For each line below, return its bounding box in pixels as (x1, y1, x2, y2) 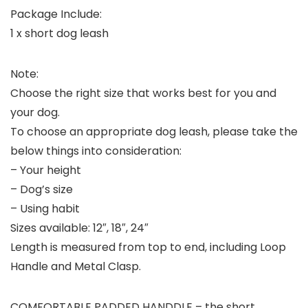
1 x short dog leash (10, 25, 109, 42)
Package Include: (10, 6, 102, 23)
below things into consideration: (10, 143, 181, 159)
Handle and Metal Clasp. (10, 258, 141, 275)
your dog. (10, 104, 60, 121)
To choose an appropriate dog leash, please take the (10, 124, 298, 140)
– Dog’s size (10, 181, 73, 198)
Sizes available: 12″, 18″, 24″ (10, 220, 148, 236)
